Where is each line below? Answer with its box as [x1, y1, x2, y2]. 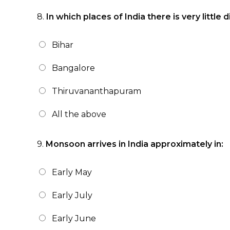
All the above [52, 109, 106, 119]
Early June [52, 214, 96, 223]
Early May [52, 167, 92, 177]
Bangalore [52, 63, 95, 73]
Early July [52, 190, 92, 200]
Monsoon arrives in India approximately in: [46, 139, 223, 149]
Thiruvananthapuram [52, 86, 141, 96]
